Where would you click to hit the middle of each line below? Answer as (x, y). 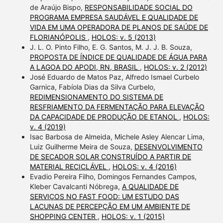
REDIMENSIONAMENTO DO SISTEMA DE (96, 97)
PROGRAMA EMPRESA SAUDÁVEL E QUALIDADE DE (114, 17)
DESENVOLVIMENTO (168, 146)
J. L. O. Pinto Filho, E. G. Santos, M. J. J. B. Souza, (111, 47)
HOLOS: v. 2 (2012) (175, 67)
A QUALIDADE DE (150, 186)
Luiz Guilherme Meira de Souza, (82, 146)
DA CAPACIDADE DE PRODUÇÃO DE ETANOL (104, 116)
